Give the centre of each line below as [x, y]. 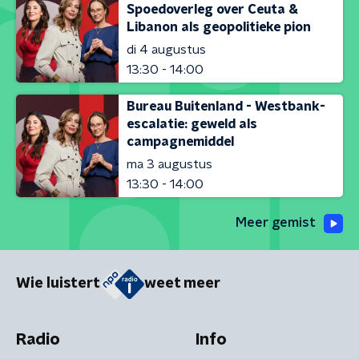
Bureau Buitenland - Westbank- [226, 106]
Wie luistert [58, 284]
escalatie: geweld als [192, 124]
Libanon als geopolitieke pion [219, 27]
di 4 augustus [166, 49]
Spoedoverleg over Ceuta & [212, 9]
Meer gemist [276, 223]
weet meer [182, 284]
